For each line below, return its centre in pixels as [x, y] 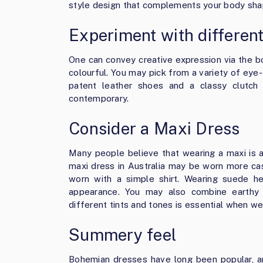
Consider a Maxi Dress [154, 128]
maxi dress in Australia [117, 166]
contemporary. [99, 98]
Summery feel [123, 235]
